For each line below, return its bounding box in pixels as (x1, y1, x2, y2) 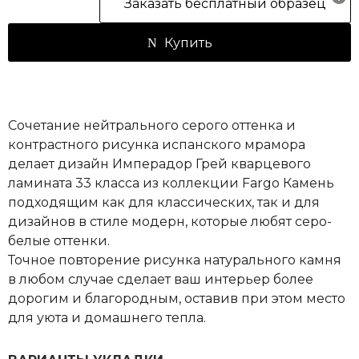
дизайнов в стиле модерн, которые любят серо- (8, 214, 332, 230)
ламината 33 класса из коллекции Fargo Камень (8, 175, 334, 192)
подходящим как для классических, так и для (8, 195, 320, 211)
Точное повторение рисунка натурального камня (8, 252, 341, 268)
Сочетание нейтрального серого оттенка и (8, 118, 296, 134)
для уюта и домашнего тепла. (8, 310, 206, 326)
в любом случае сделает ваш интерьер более (8, 272, 313, 288)
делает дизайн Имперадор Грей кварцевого (8, 156, 311, 172)
